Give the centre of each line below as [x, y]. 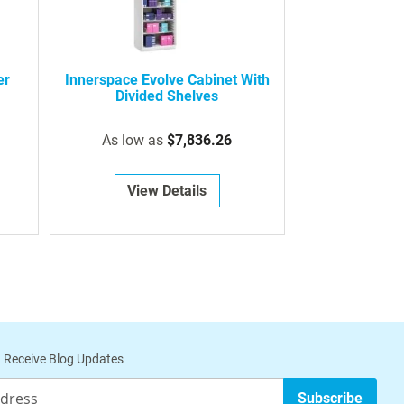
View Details [167, 191]
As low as [133, 141]
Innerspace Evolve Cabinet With [167, 80]
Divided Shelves [167, 96]
